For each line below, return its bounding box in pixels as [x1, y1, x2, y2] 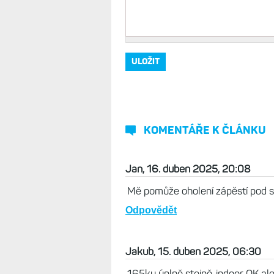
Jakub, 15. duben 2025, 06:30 [125, 245, 261, 257]
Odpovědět [125, 205, 177, 215]
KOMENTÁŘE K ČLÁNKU [144, 124, 265, 137]
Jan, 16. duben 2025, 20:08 [125, 163, 250, 175]
